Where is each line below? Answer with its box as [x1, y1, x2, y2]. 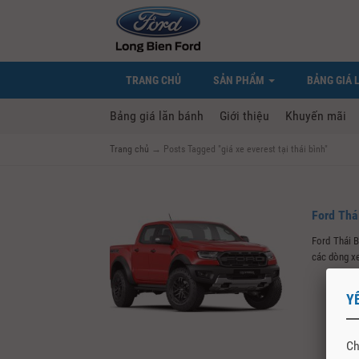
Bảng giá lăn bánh [110, 108, 204, 123]
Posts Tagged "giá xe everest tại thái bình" [163, 143, 328, 155]
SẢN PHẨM [213, 74, 267, 87]
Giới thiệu [220, 108, 269, 123]
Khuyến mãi [285, 108, 346, 123]
